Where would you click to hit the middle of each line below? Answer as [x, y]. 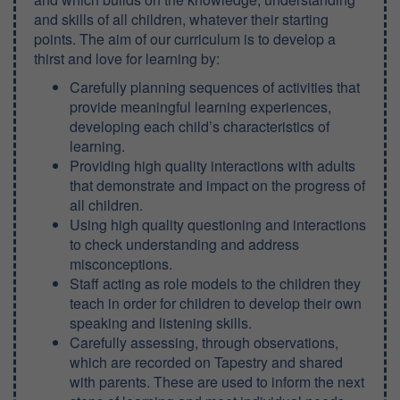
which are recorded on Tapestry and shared [206, 362]
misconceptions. [121, 264]
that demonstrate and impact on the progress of [217, 185]
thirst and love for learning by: [127, 58]
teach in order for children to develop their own [216, 303]
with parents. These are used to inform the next [217, 382]
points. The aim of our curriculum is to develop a [185, 39]
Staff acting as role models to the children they [215, 283]
